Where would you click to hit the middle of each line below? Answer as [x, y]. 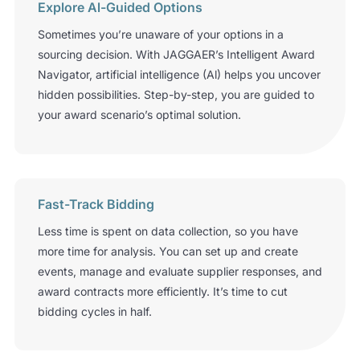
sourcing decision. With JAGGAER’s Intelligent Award [176, 55]
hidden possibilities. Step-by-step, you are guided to [176, 95]
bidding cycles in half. [94, 311]
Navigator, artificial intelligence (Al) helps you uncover [179, 75]
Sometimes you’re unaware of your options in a [160, 35]
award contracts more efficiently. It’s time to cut [162, 291]
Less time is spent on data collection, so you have [168, 231]
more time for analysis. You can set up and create [168, 251]
